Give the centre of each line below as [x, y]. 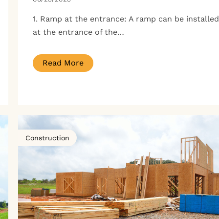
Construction [47, 138]
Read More [63, 63]
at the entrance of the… [78, 32]
